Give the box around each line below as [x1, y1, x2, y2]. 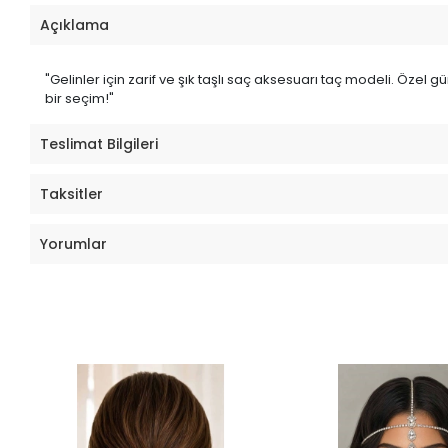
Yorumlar [40, 233, 108, 254]
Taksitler [40, 183, 104, 204]
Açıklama [40, 14, 110, 35]
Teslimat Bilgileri [40, 133, 159, 154]
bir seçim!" [45, 89, 115, 109]
